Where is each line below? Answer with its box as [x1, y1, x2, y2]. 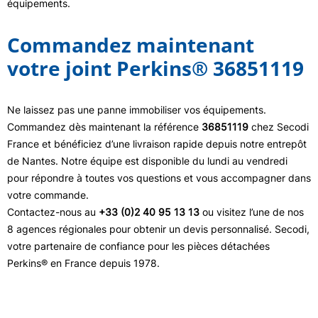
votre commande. [7, 189, 89, 201]
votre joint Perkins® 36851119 [7, 55, 304, 82]
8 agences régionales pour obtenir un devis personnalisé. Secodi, [7, 223, 309, 235]
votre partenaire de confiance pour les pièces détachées [7, 240, 270, 252]
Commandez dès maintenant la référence [7, 121, 202, 133]
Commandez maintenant [7, 31, 254, 58]
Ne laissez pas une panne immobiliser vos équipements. [7, 104, 266, 116]
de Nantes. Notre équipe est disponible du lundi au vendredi [7, 155, 287, 167]
